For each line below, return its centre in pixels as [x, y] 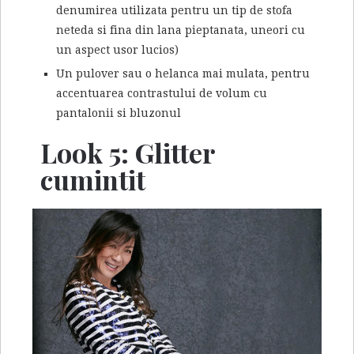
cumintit [93, 180]
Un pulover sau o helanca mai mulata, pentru [183, 74]
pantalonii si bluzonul [119, 113]
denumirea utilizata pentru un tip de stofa [174, 11]
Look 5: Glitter [128, 153]
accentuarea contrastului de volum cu [162, 94]
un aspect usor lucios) [117, 50]
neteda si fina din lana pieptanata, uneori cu [181, 30]
